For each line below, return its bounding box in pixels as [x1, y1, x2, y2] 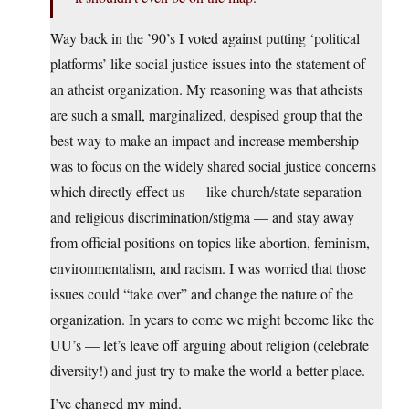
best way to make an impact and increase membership [50, 131, 359, 151]
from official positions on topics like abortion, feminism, [50, 233, 370, 253]
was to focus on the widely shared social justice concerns [50, 156, 376, 176]
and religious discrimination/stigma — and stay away [50, 207, 354, 227]
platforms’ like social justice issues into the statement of [50, 54, 365, 74]
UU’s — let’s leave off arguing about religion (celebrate [50, 335, 369, 355]
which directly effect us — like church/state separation [50, 182, 362, 202]
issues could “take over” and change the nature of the [50, 284, 353, 304]
